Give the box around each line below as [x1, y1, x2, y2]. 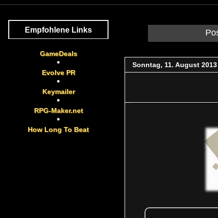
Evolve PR [41, 68, 75, 76]
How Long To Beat [28, 125, 89, 133]
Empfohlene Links [25, 25, 92, 34]
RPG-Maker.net [34, 106, 83, 114]
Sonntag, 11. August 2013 [132, 60, 217, 69]
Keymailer [42, 87, 75, 95]
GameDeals [39, 49, 77, 57]
